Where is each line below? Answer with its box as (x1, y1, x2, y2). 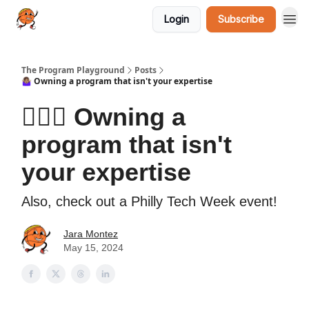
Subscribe (218, 13, 264, 25)
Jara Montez (63, 228, 118, 239)
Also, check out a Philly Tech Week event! (21, 194, 277, 209)
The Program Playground (21, 64, 125, 76)
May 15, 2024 (63, 241, 123, 253)
